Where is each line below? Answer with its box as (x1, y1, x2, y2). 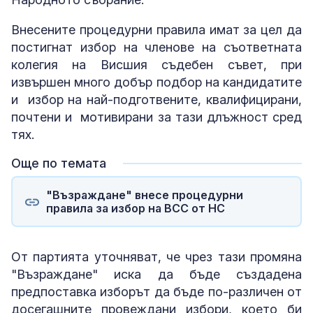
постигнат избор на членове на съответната (11, 40, 302, 55)
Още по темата (11, 156, 106, 171)
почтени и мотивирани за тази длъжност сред (11, 110, 302, 125)
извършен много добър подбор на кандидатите (11, 75, 302, 90)
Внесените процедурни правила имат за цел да (11, 22, 302, 38)
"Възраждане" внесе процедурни (45, 187, 243, 202)
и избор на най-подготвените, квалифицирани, (11, 92, 302, 108)
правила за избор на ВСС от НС (45, 201, 225, 215)
